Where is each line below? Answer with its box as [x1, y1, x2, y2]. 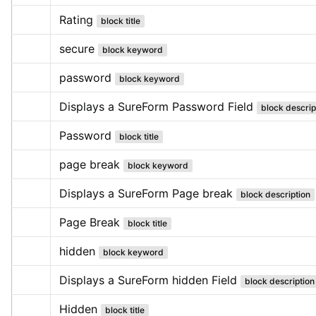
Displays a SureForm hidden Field [59, 272, 237, 287]
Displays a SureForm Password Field [59, 99, 253, 114]
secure [59, 41, 95, 56]
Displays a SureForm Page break [59, 186, 233, 200]
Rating [59, 12, 93, 27]
